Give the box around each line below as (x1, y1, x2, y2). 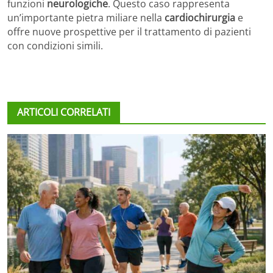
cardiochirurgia (165, 10, 235, 24)
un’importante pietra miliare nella (7, 10, 165, 24)
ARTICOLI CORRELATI (17, 105, 110, 119)
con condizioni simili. (7, 38, 103, 52)
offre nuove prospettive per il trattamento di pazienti (7, 24, 251, 38)
